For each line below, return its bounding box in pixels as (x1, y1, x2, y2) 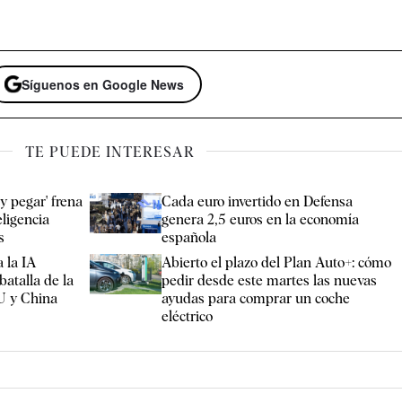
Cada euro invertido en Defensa (162, 192, 354, 210)
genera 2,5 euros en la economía (162, 210, 360, 228)
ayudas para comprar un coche (162, 289, 351, 307)
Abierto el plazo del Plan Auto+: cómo (162, 253, 392, 271)
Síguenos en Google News (22, 75, 185, 94)
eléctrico (162, 307, 214, 325)
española (162, 228, 217, 246)
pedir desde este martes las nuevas (162, 271, 378, 289)
